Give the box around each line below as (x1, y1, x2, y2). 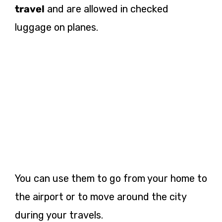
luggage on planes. (15, 21, 98, 33)
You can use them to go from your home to (15, 172, 207, 185)
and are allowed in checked (45, 3, 168, 15)
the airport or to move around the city (15, 191, 186, 203)
